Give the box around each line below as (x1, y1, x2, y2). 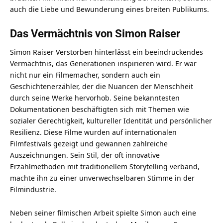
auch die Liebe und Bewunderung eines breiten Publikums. (10, 4, 209, 14)
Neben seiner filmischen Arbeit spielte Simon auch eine (10, 208, 196, 218)
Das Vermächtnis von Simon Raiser (10, 27, 180, 40)
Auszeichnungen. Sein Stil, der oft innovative (10, 150, 160, 160)
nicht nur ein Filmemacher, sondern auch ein (10, 70, 160, 80)
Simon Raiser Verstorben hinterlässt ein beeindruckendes (10, 47, 203, 57)
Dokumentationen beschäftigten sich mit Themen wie (10, 104, 189, 114)
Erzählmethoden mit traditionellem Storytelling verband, (10, 161, 200, 171)
